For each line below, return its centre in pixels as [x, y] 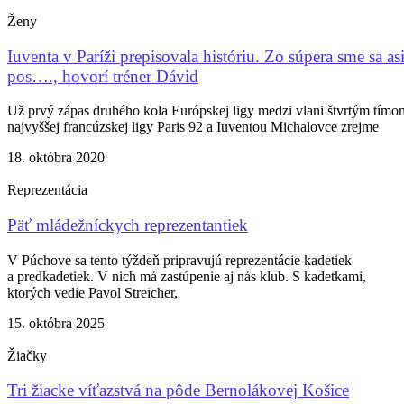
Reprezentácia [47, 190]
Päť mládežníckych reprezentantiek [128, 225]
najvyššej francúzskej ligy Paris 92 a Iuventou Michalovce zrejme [193, 127]
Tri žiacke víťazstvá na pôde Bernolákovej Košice [178, 390]
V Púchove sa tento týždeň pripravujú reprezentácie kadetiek [179, 260]
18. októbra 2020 [56, 158]
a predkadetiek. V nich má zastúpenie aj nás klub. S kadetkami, [187, 276]
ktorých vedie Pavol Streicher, [92, 292]
